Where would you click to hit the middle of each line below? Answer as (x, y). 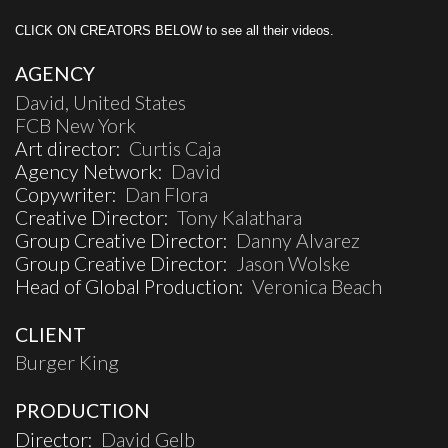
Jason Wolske (293, 264)
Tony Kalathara (239, 218)
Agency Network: (93, 172)
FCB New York (75, 126)
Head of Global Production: (133, 287)
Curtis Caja (175, 149)
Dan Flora (166, 195)
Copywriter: (70, 195)
